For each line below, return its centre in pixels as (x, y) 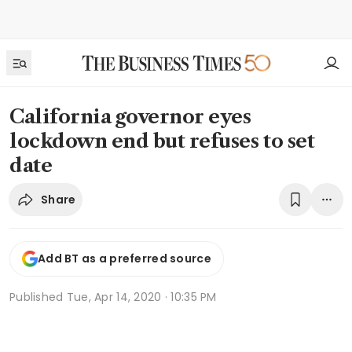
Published (38, 297)
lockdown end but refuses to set (162, 141)
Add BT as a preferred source (125, 259)
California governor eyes (130, 117)
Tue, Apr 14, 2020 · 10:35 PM (141, 297)
